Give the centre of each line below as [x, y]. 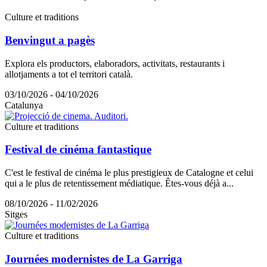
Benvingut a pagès [50, 40]
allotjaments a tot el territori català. [69, 74]
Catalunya [24, 105]
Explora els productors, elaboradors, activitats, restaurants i [115, 63]
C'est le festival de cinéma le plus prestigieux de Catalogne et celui [129, 172]
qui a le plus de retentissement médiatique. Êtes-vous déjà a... [119, 183]
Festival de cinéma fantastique [78, 150]
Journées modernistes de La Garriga [94, 259]
